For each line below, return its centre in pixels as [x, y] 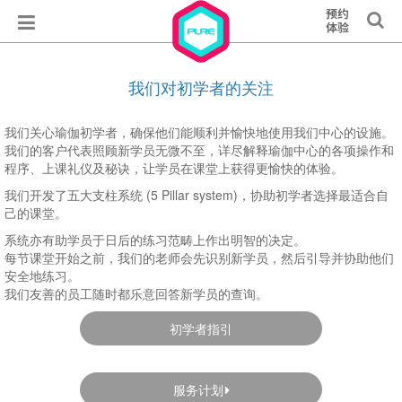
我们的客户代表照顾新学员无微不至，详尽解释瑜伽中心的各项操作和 [199, 150]
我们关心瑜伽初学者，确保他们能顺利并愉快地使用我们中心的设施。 [199, 132]
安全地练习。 [42, 275]
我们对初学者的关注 [201, 87]
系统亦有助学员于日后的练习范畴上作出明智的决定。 [155, 240]
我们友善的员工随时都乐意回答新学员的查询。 [136, 293]
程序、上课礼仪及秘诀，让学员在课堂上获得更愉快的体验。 [174, 168]
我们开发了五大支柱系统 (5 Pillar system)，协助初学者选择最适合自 [197, 195]
